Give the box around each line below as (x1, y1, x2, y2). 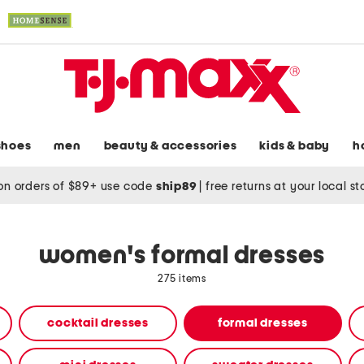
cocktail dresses (47, 317, 149, 330)
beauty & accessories (103, 140, 237, 153)
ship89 (155, 180, 200, 193)
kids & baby (259, 140, 331, 153)
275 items (157, 274, 207, 285)
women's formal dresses (38, 244, 326, 269)
